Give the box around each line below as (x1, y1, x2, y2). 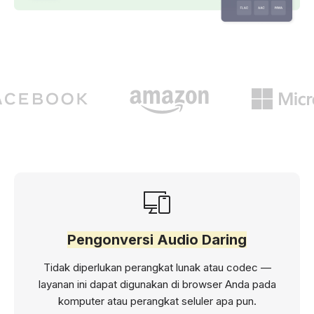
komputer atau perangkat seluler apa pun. (57, 294, 257, 308)
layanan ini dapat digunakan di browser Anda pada (38, 278, 276, 292)
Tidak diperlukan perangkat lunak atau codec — (43, 261, 271, 275)
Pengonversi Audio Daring (67, 231, 247, 249)
